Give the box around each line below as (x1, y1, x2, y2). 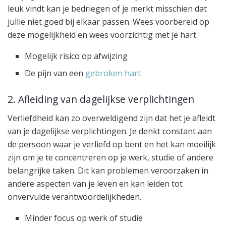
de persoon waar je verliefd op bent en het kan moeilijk (8, 139, 216, 150)
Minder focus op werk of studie (25, 212, 143, 224)
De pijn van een (25, 67, 86, 79)
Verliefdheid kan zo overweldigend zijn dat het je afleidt (8, 112, 215, 124)
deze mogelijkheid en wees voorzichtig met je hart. (8, 29, 198, 40)
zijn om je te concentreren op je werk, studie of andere (8, 152, 213, 163)
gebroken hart (85, 67, 141, 79)
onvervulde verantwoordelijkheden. (8, 191, 141, 203)
